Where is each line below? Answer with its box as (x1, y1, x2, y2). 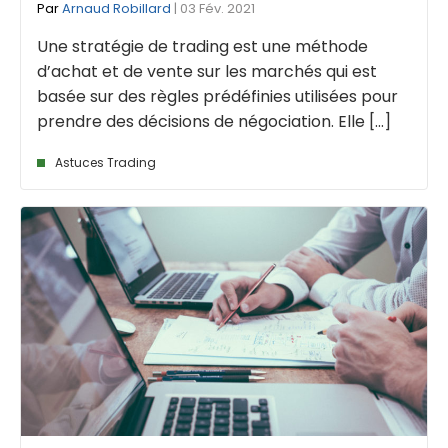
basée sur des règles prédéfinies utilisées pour (37, 85, 398, 109)
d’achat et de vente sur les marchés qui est (37, 60, 377, 84)
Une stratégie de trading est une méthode (37, 35, 368, 59)
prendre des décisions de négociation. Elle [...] (37, 110, 391, 134)
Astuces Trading (55, 154, 156, 172)
